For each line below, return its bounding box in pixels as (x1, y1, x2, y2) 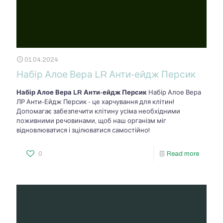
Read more (167, 150, 199, 158)
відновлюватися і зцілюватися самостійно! (16, 127, 150, 134)
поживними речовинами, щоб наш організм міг (16, 117, 166, 125)
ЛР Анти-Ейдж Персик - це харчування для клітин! (16, 99, 174, 106)
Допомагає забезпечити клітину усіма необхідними (16, 108, 180, 115)
